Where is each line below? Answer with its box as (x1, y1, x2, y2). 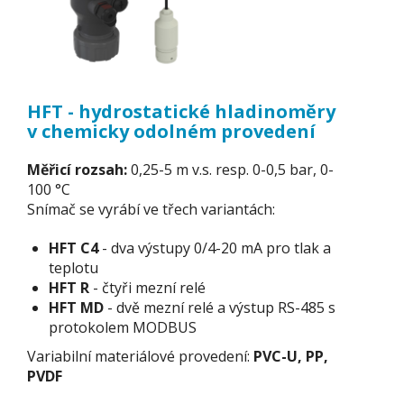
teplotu (49, 257, 98, 278)
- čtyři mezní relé (89, 277, 206, 298)
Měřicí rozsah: (27, 160, 131, 179)
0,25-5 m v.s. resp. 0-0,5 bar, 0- (131, 160, 334, 179)
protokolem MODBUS (49, 317, 197, 337)
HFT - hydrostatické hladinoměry (27, 98, 335, 124)
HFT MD (49, 297, 104, 317)
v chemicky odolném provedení (27, 118, 316, 143)
